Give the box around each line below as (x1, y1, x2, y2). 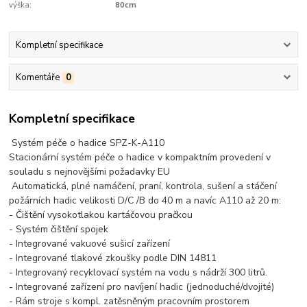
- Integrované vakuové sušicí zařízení (9, 237, 173, 251)
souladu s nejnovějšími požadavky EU (9, 165, 173, 179)
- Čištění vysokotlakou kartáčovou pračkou (9, 208, 193, 222)
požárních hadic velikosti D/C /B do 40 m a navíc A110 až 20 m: (9, 194, 282, 208)
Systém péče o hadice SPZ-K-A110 (9, 136, 168, 150)
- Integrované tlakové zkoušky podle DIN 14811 (9, 251, 217, 265)
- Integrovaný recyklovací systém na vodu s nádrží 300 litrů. (9, 266, 268, 280)
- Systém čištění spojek (9, 223, 109, 236)
